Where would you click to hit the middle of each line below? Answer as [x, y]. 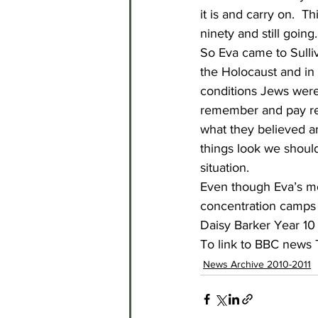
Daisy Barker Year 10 [258, 225]
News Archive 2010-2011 [257, 264]
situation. [226, 168]
